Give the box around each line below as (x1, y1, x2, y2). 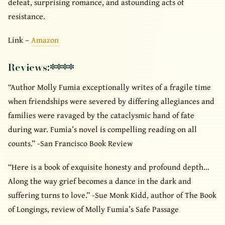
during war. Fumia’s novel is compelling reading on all (8, 123, 197, 135)
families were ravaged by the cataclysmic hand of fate (8, 108, 194, 121)
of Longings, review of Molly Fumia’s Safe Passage (8, 203, 179, 215)
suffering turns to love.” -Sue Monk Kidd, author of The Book (8, 189, 216, 201)
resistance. (8, 10, 45, 22)
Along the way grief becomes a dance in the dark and (8, 175, 191, 187)
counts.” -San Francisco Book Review (8, 137, 133, 149)
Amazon (31, 33, 59, 46)
